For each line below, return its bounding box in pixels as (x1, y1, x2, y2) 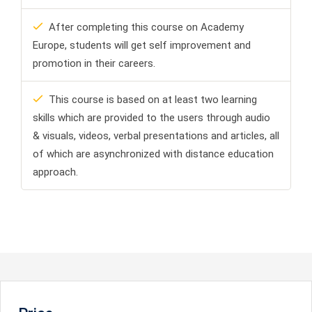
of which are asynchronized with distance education (33, 148, 274, 161)
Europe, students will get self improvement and (33, 39, 251, 52)
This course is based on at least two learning (49, 93, 257, 107)
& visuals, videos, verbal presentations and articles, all (33, 130, 279, 143)
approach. (33, 166, 78, 179)
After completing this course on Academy (49, 21, 244, 34)
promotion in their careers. (33, 57, 155, 70)
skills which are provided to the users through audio (33, 111, 270, 125)
